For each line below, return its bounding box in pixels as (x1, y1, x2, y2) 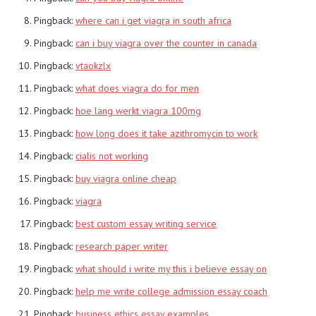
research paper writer (75, 239, 168, 253)
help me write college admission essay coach (75, 284, 267, 298)
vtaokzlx (75, 59, 111, 72)
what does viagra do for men (75, 81, 199, 95)
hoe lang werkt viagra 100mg (75, 104, 201, 117)
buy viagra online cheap (75, 171, 176, 185)
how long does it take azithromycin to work (75, 126, 257, 140)
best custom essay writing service (75, 217, 217, 230)
